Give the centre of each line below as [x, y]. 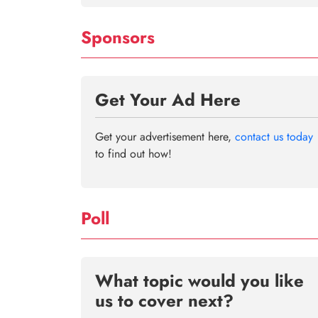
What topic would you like [199, 281]
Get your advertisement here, [165, 137]
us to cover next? [164, 301]
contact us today [274, 137]
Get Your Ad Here [168, 100]
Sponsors [118, 37]
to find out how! [133, 154]
